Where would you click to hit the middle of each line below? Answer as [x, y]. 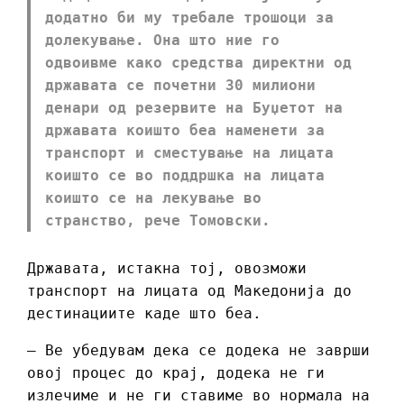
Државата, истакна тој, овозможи [167, 268]
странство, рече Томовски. [162, 220]
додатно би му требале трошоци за [189, 17]
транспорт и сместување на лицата [189, 152]
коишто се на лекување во [153, 197]
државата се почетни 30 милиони [180, 85]
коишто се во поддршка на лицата [185, 175]
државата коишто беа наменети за [185, 130]
